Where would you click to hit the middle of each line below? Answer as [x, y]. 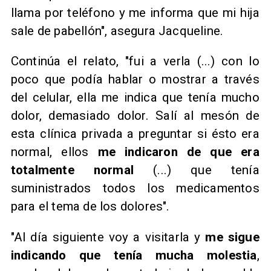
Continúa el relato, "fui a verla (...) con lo [135, 61]
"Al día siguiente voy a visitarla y [108, 237]
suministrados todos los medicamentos [135, 188]
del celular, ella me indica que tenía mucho [135, 98]
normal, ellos [54, 152]
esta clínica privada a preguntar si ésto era [135, 134]
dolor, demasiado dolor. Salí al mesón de [135, 116]
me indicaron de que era [178, 152]
